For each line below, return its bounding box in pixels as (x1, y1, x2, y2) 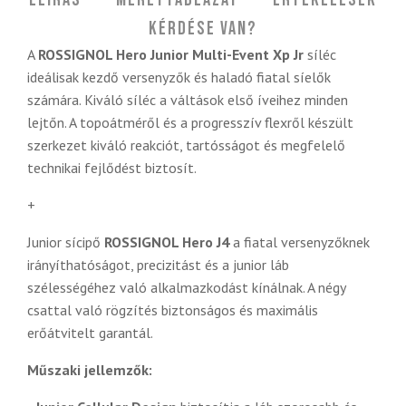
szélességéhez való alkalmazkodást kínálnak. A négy (27, 278, 345, 297)
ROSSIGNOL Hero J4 (104, 233, 229, 252)
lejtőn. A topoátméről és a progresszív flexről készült (27, 113, 353, 132)
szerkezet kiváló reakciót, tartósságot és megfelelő (27, 136, 345, 155)
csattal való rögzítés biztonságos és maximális (27, 301, 318, 320)
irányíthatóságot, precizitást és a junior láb (27, 256, 289, 275)
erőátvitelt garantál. (27, 324, 153, 343)
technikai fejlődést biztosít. (27, 159, 197, 178)
